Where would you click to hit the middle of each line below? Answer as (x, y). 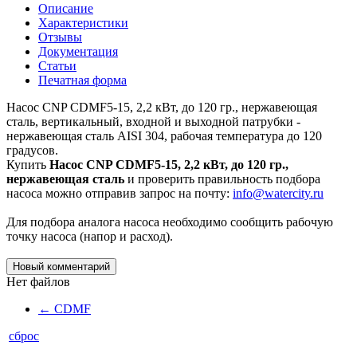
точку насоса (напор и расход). (90, 237)
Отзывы (60, 37)
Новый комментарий (61, 267)
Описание (66, 9)
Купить (28, 165)
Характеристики (83, 23)
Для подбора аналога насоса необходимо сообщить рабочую (170, 222)
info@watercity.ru (278, 194)
